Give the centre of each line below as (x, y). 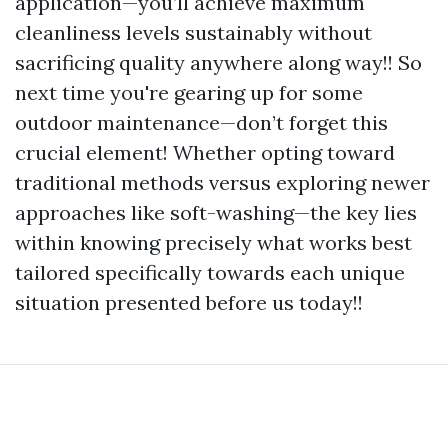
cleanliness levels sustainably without (193, 32)
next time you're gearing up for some (189, 92)
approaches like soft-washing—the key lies (216, 212)
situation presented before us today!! (189, 302)
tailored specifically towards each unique (210, 272)
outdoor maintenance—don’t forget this (201, 122)
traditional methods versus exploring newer (222, 182)
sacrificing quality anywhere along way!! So (218, 62)
